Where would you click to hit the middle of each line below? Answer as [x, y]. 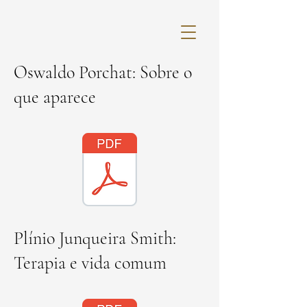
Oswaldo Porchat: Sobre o [103, 72]
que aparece [55, 97]
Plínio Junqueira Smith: [95, 238]
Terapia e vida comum [90, 263]
